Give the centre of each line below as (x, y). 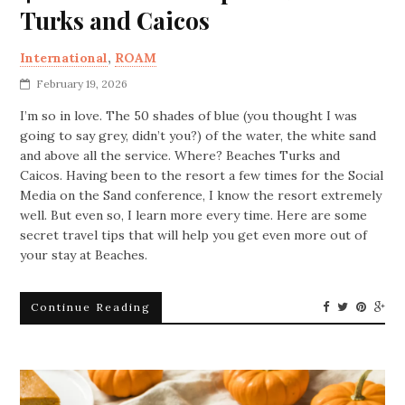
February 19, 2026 (82, 84)
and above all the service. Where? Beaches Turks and (180, 155)
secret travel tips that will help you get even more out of (194, 235)
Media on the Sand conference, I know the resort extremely (201, 195)
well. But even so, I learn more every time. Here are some (194, 215)
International (64, 58)
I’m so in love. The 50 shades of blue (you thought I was (189, 116)
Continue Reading (91, 307)
